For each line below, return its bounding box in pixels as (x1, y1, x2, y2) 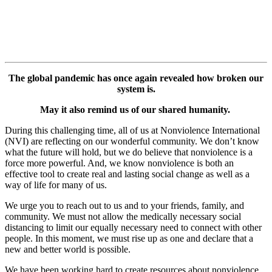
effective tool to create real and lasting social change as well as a (5, 168, 250, 179)
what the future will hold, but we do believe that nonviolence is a (5, 146, 253, 157)
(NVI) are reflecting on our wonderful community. (5, 135, 200, 146)
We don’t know (200, 135, 259, 146)
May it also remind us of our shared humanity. (39, 104, 233, 115)
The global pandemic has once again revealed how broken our (8, 72, 263, 83)
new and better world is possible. (5, 243, 131, 254)
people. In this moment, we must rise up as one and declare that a (5, 233, 253, 243)
